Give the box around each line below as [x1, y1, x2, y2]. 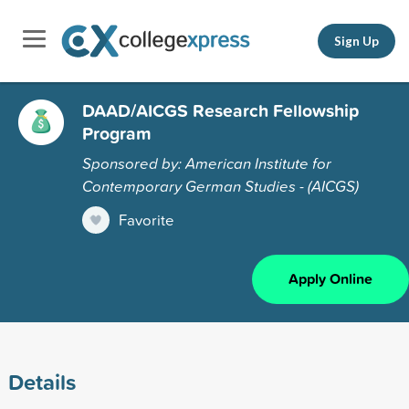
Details [7, 365, 76, 397]
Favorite [119, 208, 174, 230]
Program [82, 120, 152, 146]
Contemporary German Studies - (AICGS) [82, 174, 359, 196]
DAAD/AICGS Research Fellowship [82, 97, 359, 123]
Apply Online [288, 267, 372, 289]
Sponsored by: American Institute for [82, 152, 331, 173]
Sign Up [334, 33, 379, 48]
